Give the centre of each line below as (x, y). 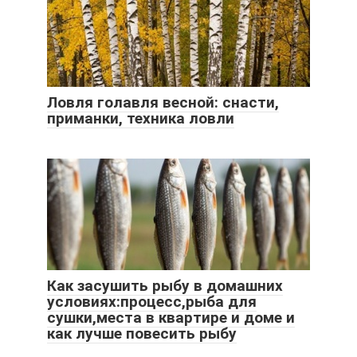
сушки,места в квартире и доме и (171, 317)
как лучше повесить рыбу (142, 333)
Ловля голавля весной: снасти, (163, 102)
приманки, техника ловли (141, 118)
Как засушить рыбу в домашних (165, 285)
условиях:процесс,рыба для (152, 301)
